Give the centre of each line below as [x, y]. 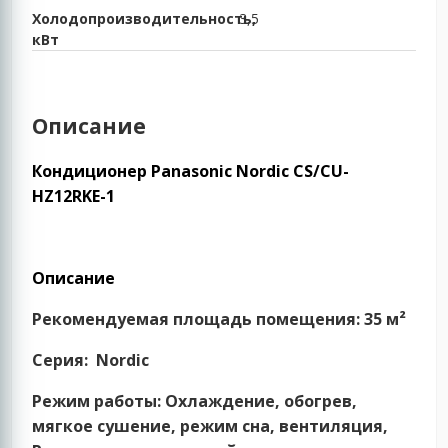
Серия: [62, 360]
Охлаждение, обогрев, [261, 401]
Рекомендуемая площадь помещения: [196, 319]
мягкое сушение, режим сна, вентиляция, [210, 426]
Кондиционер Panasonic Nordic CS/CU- [191, 171]
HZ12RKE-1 [74, 196]
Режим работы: [99, 401]
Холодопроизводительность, [144, 18]
